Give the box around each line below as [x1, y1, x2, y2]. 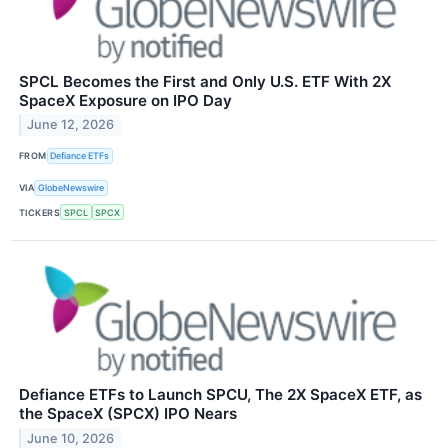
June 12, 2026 [27, 117, 115, 133]
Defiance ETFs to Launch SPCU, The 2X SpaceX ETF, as [19, 385, 422, 405]
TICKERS [19, 206, 61, 218]
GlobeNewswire [38, 182, 105, 194]
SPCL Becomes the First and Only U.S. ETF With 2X [19, 71, 391, 91]
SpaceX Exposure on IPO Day [19, 90, 232, 110]
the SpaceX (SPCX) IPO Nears [19, 404, 237, 424]
